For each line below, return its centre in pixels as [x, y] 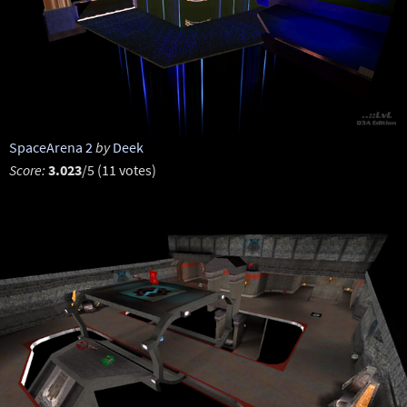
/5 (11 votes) [119, 170]
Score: [27, 170]
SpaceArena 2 [50, 147]
